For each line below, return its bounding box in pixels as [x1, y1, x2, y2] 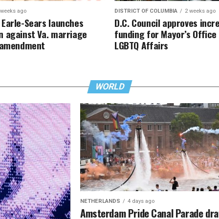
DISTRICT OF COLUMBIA [114, 8, 177, 14]
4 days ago [127, 198, 154, 204]
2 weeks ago [185, 8, 216, 14]
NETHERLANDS [80, 198, 120, 204]
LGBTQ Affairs [114, 38, 169, 52]
